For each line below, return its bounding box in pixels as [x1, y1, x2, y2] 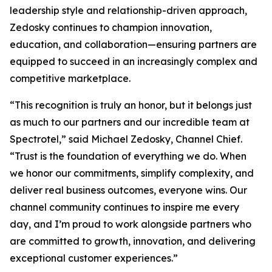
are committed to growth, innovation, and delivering [10, 235, 256, 247]
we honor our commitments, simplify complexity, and [10, 167, 254, 179]
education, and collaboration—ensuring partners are [10, 38, 257, 50]
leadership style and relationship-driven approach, [10, 4, 247, 16]
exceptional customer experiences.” [10, 252, 178, 264]
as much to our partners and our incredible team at [10, 116, 250, 128]
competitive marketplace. [10, 72, 131, 84]
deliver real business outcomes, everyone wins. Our [10, 184, 247, 196]
